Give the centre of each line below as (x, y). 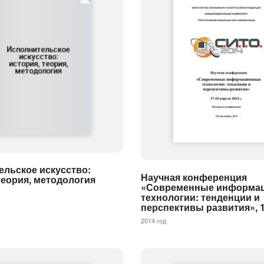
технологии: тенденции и (200, 197)
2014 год (154, 221)
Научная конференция (194, 177)
